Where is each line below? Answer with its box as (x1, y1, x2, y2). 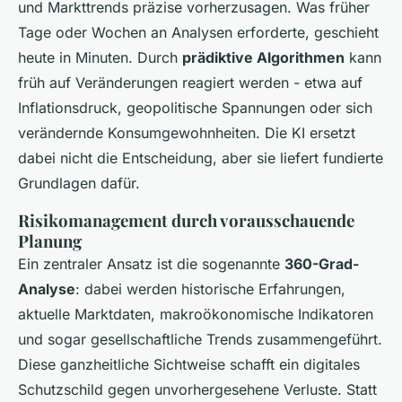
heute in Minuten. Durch (18, 48, 182, 66)
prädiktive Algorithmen (182, 48, 345, 66)
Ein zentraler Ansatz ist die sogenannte (18, 254, 284, 273)
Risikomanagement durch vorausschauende (18, 208, 354, 232)
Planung (18, 229, 82, 252)
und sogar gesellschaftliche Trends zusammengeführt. (18, 329, 382, 348)
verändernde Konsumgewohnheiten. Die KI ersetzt (18, 123, 355, 142)
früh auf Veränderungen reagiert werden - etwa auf (18, 73, 363, 92)
